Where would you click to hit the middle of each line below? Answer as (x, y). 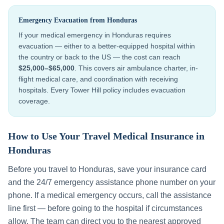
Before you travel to (43, 169)
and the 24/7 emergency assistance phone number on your (112, 182)
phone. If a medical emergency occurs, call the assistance (110, 195)
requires (157, 35)
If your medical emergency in (65, 35)
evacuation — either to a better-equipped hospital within (107, 46)
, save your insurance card (160, 169)
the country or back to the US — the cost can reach (99, 57)
